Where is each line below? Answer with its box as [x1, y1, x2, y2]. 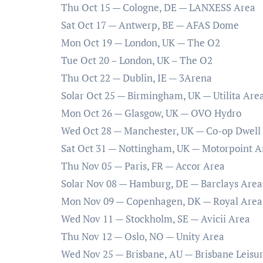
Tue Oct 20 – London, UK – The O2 [61, 53, 213, 68]
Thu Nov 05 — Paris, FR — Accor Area [61, 159, 225, 173]
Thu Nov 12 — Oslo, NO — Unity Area [61, 230, 224, 244]
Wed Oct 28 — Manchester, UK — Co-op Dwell [61, 124, 261, 138]
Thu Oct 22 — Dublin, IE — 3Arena [61, 71, 212, 85]
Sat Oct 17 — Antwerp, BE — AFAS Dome [61, 18, 239, 32]
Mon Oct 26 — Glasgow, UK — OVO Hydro [61, 106, 241, 120]
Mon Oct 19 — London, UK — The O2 [61, 36, 220, 50]
